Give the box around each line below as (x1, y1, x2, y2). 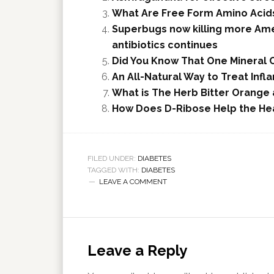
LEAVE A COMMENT (99, 177, 167, 186)
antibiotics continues (112, 39, 218, 51)
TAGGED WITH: (87, 165, 141, 174)
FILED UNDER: (87, 154, 138, 163)
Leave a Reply (87, 241, 187, 259)
